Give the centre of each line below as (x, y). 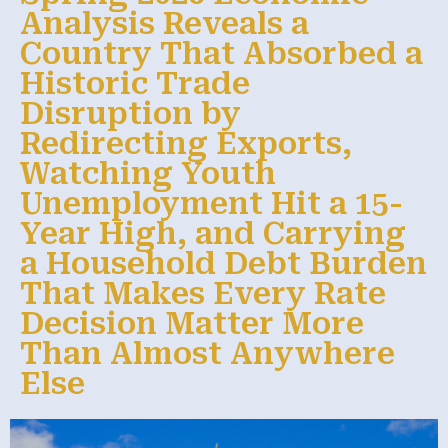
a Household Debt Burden (223, 263)
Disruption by (130, 113)
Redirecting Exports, (186, 143)
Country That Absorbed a (221, 53)
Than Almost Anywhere (207, 353)
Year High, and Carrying (213, 233)
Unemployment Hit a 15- (211, 203)
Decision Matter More (192, 323)
